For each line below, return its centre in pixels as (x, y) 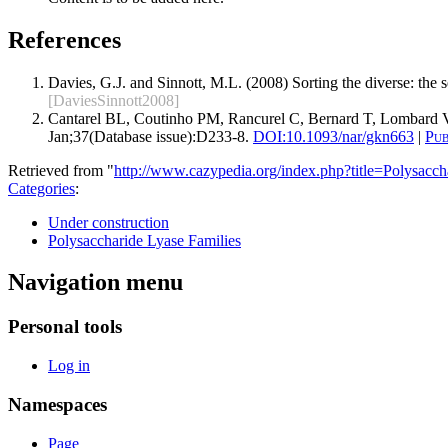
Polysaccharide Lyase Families (144, 240)
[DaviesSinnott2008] (113, 100)
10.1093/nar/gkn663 (350, 136)
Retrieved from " (61, 170)
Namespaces (57, 404)
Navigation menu (95, 282)
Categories (41, 188)
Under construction (108, 222)
